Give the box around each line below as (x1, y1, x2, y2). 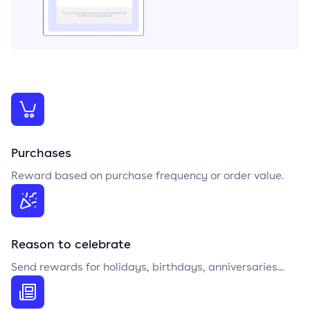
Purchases (11, 144, 71, 161)
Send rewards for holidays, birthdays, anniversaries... (11, 259, 284, 274)
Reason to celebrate (11, 235, 131, 252)
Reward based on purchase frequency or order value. (11, 168, 284, 183)
